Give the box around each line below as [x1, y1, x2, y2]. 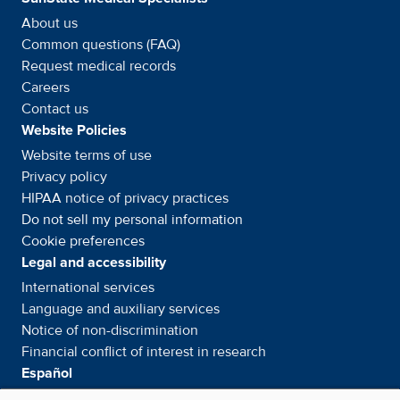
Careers [21, 79, 70, 96]
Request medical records [21, 57, 176, 75]
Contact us [21, 100, 88, 118]
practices [172, 189, 229, 207]
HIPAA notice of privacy [21, 189, 172, 207]
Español [21, 364, 72, 382]
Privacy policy [21, 168, 107, 186]
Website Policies [21, 121, 127, 139]
